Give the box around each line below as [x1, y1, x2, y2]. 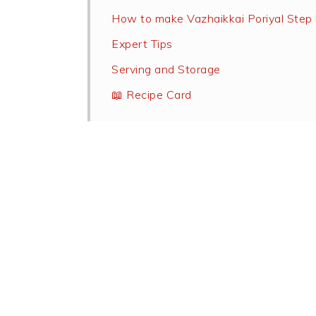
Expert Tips [111, 37, 173, 51]
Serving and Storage [111, 62, 221, 76]
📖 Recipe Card [111, 87, 192, 102]
